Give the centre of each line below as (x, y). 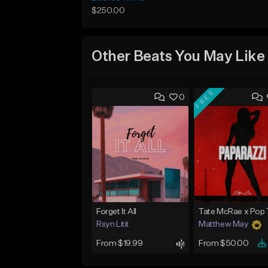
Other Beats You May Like (178, 57)
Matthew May (223, 225)
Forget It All (116, 212)
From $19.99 (120, 244)
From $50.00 (223, 244)
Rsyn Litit (113, 225)
